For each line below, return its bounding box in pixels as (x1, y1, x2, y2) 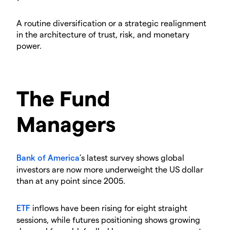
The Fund (16, 85, 110, 111)
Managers (16, 110, 116, 137)
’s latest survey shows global (80, 152, 184, 163)
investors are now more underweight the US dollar (16, 164, 203, 175)
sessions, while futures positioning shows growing (16, 215, 200, 225)
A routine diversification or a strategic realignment (16, 18, 206, 28)
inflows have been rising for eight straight (30, 203, 187, 213)
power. (16, 41, 42, 51)
